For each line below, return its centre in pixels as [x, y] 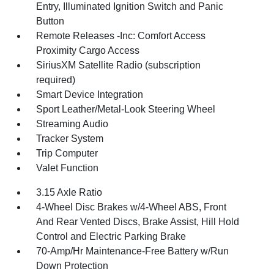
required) [56, 80]
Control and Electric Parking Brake [111, 236]
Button [50, 21]
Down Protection [72, 265]
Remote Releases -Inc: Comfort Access [121, 35]
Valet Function [68, 168]
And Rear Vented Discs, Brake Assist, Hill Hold [138, 221]
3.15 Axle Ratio [69, 192]
